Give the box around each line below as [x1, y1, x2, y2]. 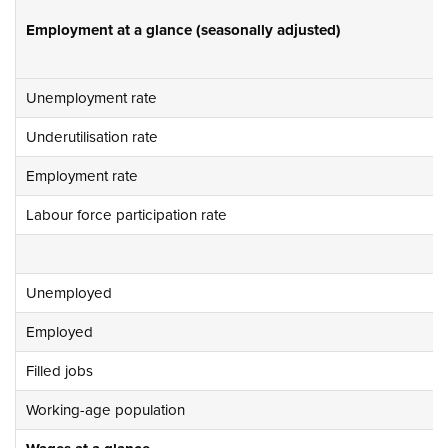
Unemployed [26, 283, 112, 302]
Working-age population [26, 400, 185, 419]
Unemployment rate [26, 88, 157, 107]
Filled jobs [26, 361, 93, 380]
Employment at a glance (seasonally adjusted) [26, 20, 341, 39]
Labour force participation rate [26, 205, 227, 224]
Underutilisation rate [26, 127, 158, 146]
